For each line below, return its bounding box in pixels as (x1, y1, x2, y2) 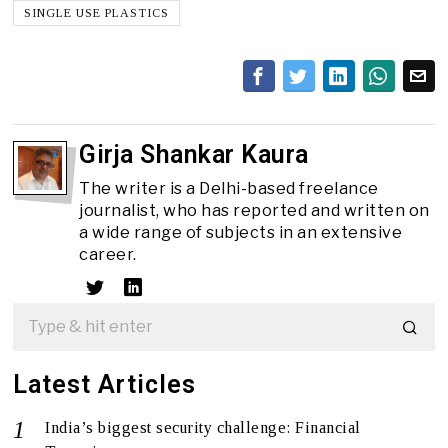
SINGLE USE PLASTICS (24, 5, 170, 20)
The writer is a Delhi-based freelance (79, 178, 379, 198)
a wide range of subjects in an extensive (79, 222, 403, 242)
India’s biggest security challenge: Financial (45, 418, 361, 436)
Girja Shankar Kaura (79, 139, 309, 169)
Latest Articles (13, 369, 197, 399)
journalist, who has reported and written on (79, 200, 430, 220)
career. (79, 244, 137, 264)
